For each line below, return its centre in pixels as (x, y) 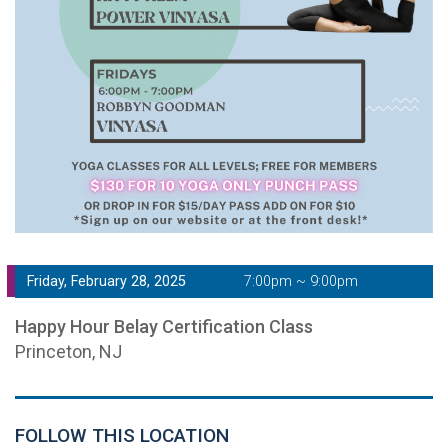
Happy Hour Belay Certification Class (164, 327)
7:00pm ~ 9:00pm (300, 282)
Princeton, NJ (68, 352)
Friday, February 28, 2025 (106, 282)
